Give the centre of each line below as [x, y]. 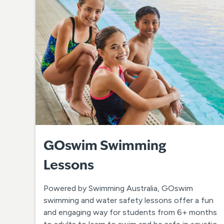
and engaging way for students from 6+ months [130, 212]
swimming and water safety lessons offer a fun [128, 200]
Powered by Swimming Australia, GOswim [118, 188]
